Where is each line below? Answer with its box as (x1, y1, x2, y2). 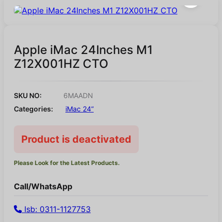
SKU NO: (14, 91, 42, 100)
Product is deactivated (21, 133, 131, 146)
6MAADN (63, 91, 93, 100)
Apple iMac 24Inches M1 (14, 43, 153, 57)
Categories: (14, 105, 53, 113)
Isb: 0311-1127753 (22, 204, 91, 215)
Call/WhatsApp (14, 181, 72, 192)
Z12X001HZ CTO (14, 56, 108, 71)
